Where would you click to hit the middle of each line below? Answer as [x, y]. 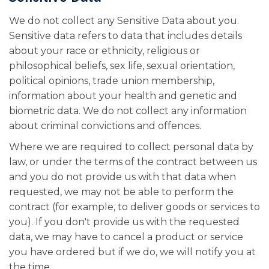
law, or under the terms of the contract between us [133, 162]
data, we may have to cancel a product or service [126, 237]
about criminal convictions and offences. [105, 126]
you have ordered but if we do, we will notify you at [132, 252]
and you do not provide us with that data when [122, 177]
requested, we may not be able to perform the [121, 192]
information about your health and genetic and [123, 96]
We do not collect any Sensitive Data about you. [124, 21]
